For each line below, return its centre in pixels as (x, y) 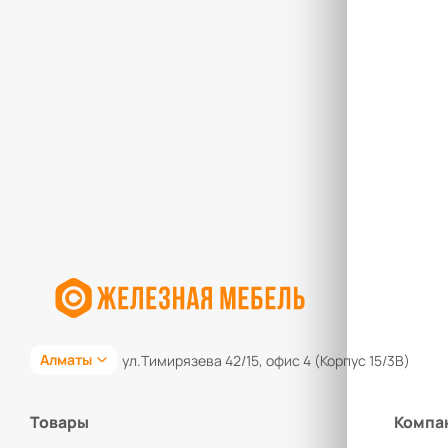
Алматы (66, 360)
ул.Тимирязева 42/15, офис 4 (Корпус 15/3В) (266, 360)
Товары (59, 422)
